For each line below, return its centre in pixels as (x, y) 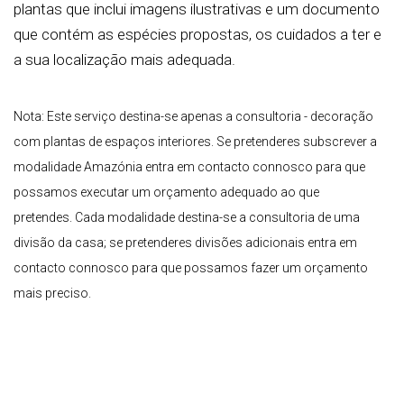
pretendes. (44, 218)
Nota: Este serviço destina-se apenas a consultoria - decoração (193, 117)
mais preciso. (52, 294)
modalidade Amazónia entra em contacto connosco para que (189, 167)
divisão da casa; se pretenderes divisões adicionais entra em (185, 243)
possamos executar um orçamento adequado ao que (166, 193)
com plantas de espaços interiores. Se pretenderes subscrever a (195, 142)
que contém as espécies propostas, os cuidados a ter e (197, 35)
